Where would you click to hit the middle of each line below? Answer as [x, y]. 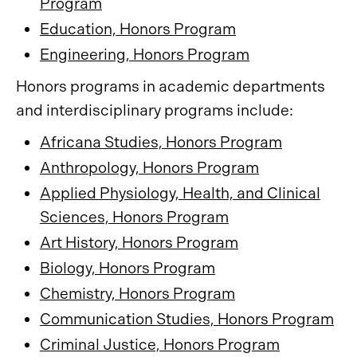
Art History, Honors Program [139, 243]
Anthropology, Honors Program [149, 168]
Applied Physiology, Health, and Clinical [180, 193]
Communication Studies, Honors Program [187, 319]
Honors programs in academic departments [171, 86]
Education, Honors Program [138, 29]
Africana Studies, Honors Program [161, 142]
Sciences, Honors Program [134, 217]
